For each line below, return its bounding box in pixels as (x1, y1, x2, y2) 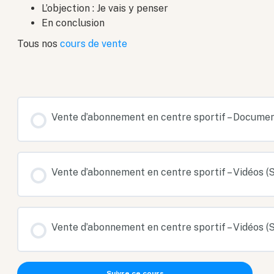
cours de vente (60, 38, 128, 50)
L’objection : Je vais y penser (42, 2, 169, 15)
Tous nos (17, 38, 61, 50)
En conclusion (42, 17, 105, 29)
